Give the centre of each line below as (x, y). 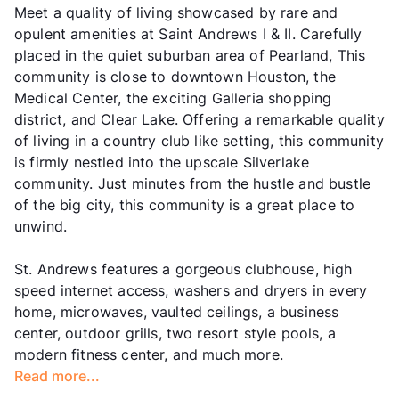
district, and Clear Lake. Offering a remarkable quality (199, 120)
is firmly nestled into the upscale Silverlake (162, 163)
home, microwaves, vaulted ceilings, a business (177, 312)
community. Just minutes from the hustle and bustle (193, 184)
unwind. (41, 227)
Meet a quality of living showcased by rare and (176, 13)
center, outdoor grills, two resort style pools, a (175, 334)
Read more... (57, 376)
